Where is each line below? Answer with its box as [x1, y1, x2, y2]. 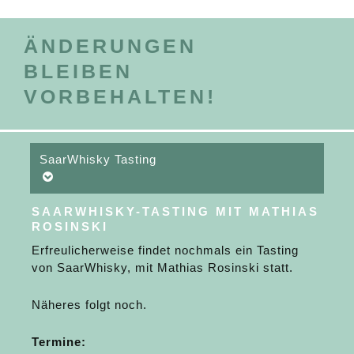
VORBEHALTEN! [23, 85, 217, 107]
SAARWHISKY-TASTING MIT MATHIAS [32, 205, 320, 219]
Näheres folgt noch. [32, 298, 148, 312]
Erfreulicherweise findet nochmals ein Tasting [32, 243, 299, 258]
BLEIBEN [23, 60, 133, 82]
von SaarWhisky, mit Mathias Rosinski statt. [32, 261, 294, 275]
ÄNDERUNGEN [23, 35, 197, 57]
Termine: [32, 335, 87, 349]
